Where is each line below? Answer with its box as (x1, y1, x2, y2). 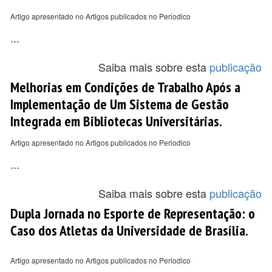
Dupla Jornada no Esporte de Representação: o (10, 204, 255, 222)
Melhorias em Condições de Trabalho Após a (10, 78, 240, 96)
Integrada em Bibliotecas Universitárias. (10, 112, 222, 130)
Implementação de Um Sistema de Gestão (10, 95, 229, 113)
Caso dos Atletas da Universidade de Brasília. (10, 221, 248, 239)
